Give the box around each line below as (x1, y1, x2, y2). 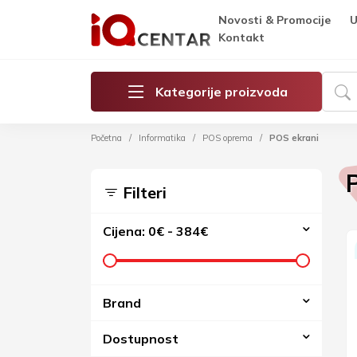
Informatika (139, 132, 186, 143)
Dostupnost (103, 331, 178, 347)
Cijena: (103, 223, 148, 239)
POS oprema (202, 132, 253, 143)
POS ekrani (269, 132, 319, 143)
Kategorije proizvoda (155, 84, 288, 100)
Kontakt (218, 30, 265, 45)
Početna (91, 132, 122, 143)
